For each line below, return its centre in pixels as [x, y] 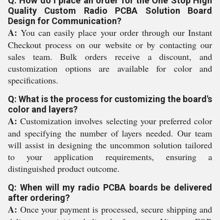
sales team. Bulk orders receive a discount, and [110, 56]
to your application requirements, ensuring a [110, 157]
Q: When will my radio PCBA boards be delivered [110, 187]
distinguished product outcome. [64, 168]
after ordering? [39, 198]
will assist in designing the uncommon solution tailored [110, 145]
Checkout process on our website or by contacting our [110, 45]
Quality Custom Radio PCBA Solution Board [110, 11]
